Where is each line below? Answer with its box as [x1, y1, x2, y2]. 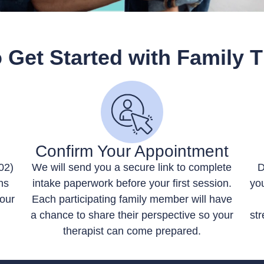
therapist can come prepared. [62, 225, 201, 237]
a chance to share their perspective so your [30, 209, 233, 221]
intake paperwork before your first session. [32, 177, 232, 189]
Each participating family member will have [31, 193, 232, 205]
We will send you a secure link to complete [32, 161, 232, 173]
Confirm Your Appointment [35, 141, 229, 160]
